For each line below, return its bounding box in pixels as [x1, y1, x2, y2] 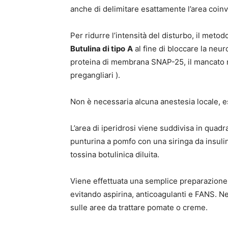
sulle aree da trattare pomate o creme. [70, 202, 208, 212]
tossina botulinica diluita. [70, 149, 159, 159]
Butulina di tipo [70, 43, 125, 53]
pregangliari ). [70, 70, 120, 80]
